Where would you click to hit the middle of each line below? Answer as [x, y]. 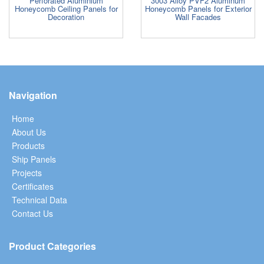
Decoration [66, 17]
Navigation [33, 95]
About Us [29, 132]
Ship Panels [34, 159]
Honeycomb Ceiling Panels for [66, 9]
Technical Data [39, 200]
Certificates [33, 187]
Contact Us [32, 214]
